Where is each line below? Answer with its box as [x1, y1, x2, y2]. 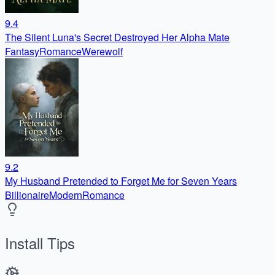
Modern [49, 187, 82, 202]
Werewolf [82, 44, 123, 58]
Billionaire [5, 187, 49, 202]
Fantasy [5, 44, 39, 58]
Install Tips [5, 231, 75, 254]
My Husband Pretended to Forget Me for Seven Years [5, 173, 237, 188]
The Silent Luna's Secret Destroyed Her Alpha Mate [5, 29, 230, 44]
